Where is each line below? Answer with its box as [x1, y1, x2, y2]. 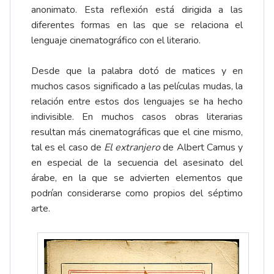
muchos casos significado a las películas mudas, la [31, 79, 243, 93]
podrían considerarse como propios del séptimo [31, 186, 243, 200]
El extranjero [104, 140, 163, 154]
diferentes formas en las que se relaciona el [31, 18, 243, 32]
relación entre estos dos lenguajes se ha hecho [31, 94, 243, 108]
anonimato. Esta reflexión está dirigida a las [31, 2, 243, 17]
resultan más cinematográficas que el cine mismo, [31, 125, 243, 139]
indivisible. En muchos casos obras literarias [31, 109, 243, 124]
